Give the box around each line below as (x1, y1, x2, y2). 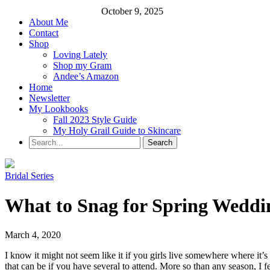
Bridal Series (5, 171, 54, 181)
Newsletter (29, 93, 70, 104)
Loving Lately (53, 49, 107, 60)
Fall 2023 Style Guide (53, 115, 137, 125)
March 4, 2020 (5, 230, 61, 240)
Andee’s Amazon (53, 71, 119, 82)
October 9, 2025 (101, 6, 163, 17)
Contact (29, 28, 58, 39)
